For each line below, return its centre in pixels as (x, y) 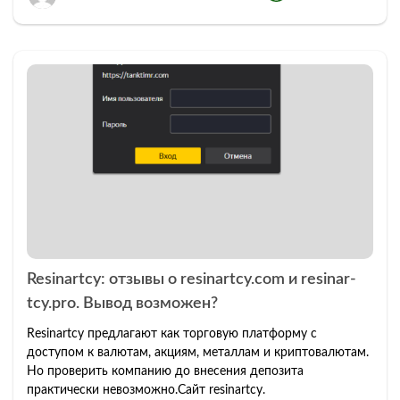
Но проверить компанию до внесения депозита (165, 372)
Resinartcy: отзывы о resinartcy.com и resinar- (192, 280)
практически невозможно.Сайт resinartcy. (146, 391)
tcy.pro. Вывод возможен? (122, 304)
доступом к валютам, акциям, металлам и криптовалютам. (198, 353)
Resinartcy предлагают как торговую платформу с (172, 334)
